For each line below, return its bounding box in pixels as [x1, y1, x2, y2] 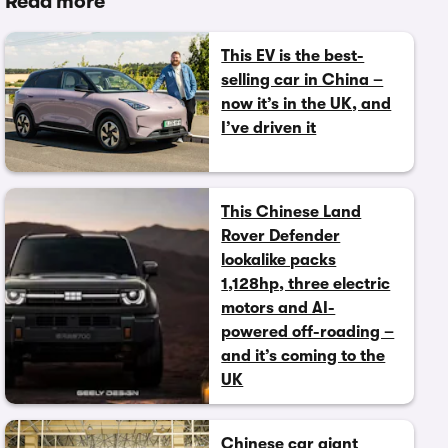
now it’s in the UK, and [221, 95, 392, 113]
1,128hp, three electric [221, 274, 391, 293]
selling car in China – [221, 71, 384, 89]
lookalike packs [221, 250, 337, 269]
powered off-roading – [221, 322, 395, 341]
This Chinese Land [221, 202, 362, 221]
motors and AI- [221, 298, 336, 317]
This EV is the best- [221, 47, 365, 65]
